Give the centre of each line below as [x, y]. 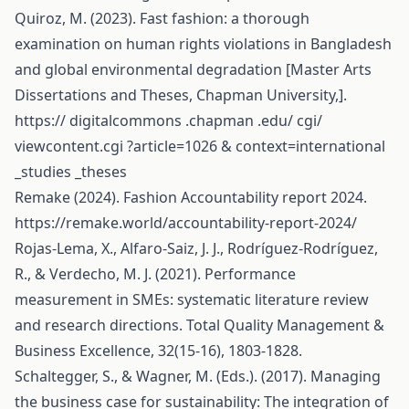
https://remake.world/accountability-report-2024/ [186, 223]
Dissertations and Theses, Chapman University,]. [181, 95]
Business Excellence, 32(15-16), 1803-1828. [158, 351]
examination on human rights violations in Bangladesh [203, 44]
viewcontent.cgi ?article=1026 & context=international [200, 146]
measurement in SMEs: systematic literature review [192, 299]
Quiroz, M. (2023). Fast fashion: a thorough [162, 18]
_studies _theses [71, 172]
